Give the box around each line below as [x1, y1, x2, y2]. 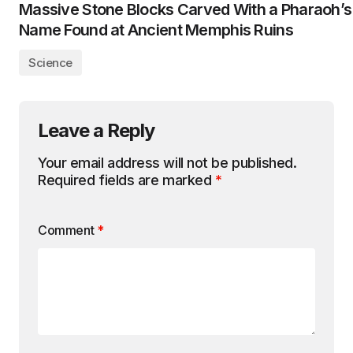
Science [28, 55, 72, 70]
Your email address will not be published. [38, 154, 297, 171]
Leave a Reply [38, 119, 155, 142]
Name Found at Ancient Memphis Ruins [19, 20, 293, 39]
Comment [38, 222, 97, 238]
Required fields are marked [38, 172, 215, 188]
